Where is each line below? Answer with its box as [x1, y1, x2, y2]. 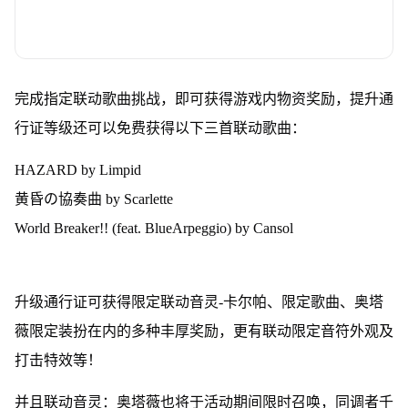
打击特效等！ [14, 352, 102, 368]
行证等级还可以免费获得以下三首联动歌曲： [14, 119, 306, 136]
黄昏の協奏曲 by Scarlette [14, 190, 173, 207]
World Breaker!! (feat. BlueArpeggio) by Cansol [14, 219, 293, 236]
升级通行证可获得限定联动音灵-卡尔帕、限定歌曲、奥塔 [14, 293, 383, 310]
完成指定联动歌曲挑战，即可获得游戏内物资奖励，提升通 [14, 90, 393, 107]
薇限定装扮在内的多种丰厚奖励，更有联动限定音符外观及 [14, 322, 393, 339]
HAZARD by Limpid [14, 161, 141, 178]
